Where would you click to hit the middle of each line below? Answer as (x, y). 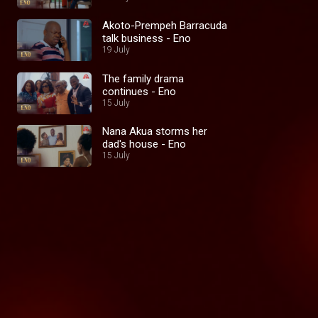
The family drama (143, 78)
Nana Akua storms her (155, 131)
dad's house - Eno (144, 144)
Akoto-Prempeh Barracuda (165, 26)
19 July (116, 50)
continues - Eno (164, 91)
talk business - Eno (179, 39)
